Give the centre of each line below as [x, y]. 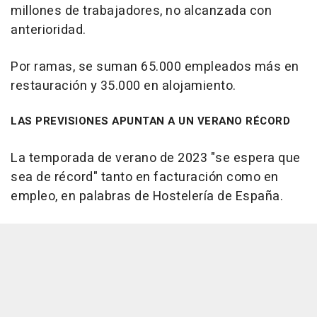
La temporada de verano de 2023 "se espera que [156, 158]
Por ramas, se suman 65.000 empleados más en [155, 67]
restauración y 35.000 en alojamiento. [123, 86]
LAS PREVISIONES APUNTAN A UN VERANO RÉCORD [150, 121]
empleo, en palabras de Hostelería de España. [147, 197]
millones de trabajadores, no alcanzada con [141, 11]
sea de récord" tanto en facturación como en [145, 178]
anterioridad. [48, 30]
